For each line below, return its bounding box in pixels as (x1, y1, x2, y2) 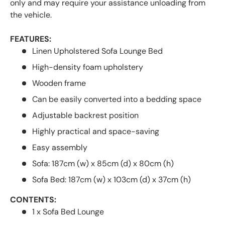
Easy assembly (32, 142, 87, 153)
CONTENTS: (10, 194, 56, 205)
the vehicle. (10, 9, 52, 20)
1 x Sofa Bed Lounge (32, 206, 104, 217)
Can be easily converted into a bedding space (32, 93, 201, 104)
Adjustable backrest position (32, 109, 139, 121)
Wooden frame (32, 77, 86, 88)
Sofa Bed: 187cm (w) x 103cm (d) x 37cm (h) (32, 174, 191, 185)
